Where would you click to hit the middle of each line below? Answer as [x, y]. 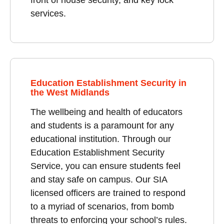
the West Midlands [70, 92]
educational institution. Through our [101, 139]
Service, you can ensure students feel [105, 166]
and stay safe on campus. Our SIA [99, 179]
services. [48, 13]
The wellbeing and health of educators [106, 112]
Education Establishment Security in [108, 83]
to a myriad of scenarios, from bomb [102, 206]
